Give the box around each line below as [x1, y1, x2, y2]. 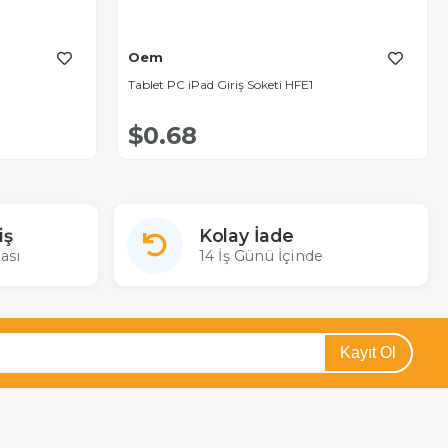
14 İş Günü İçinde [198, 247, 324, 266]
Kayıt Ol [340, 344, 396, 362]
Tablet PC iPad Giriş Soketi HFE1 [128, 76, 313, 92]
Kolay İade [198, 225, 294, 247]
